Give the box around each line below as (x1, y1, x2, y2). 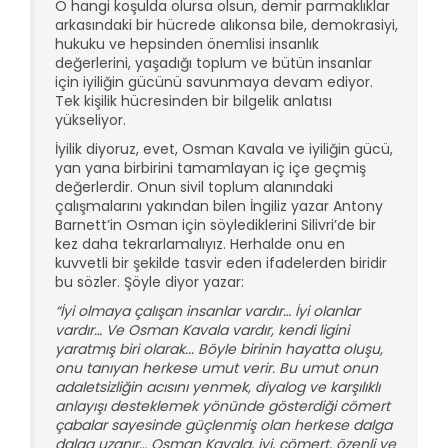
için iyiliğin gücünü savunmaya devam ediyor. (55, 71, 373, 92)
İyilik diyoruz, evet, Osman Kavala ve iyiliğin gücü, (55, 138, 393, 159)
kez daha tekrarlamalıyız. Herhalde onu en (55, 233, 345, 254)
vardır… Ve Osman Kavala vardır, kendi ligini (55, 319, 349, 340)
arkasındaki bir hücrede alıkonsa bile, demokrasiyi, (55, 14, 398, 35)
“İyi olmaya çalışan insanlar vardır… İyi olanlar (55, 300, 360, 321)
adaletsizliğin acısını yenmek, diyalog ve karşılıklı (55, 376, 380, 397)
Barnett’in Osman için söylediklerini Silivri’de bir (55, 214, 376, 235)
